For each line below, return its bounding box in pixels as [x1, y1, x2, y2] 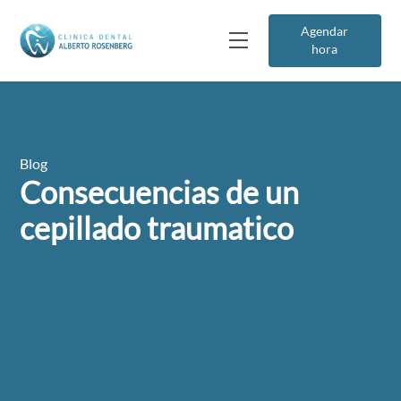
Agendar [301, 23, 349, 39]
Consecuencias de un [20, 174, 300, 210]
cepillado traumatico [20, 209, 294, 246]
